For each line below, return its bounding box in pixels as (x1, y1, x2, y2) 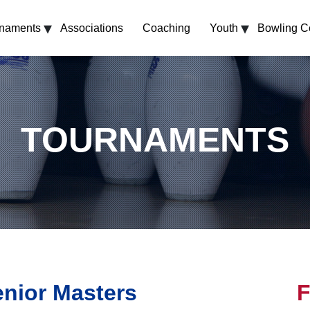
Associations (60, 22, 123, 35)
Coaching (143, 22, 190, 35)
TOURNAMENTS (21, 120, 289, 160)
